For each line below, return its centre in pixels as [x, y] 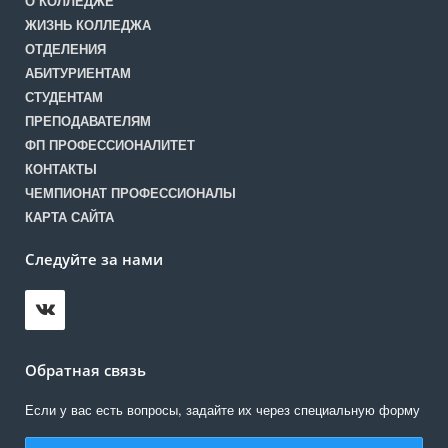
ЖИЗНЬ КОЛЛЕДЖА [88, 25]
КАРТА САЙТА [69, 217]
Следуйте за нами [94, 259]
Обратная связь [85, 370]
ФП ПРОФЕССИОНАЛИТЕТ [110, 145]
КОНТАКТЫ [61, 169]
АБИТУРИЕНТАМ [78, 73]
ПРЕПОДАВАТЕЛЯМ [88, 121]
